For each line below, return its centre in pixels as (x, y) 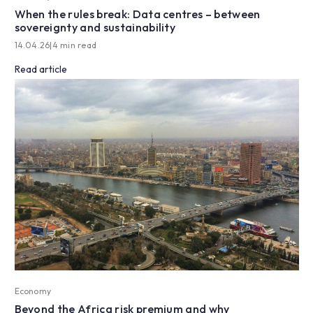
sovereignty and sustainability (95, 28)
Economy (33, 291)
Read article (41, 70)
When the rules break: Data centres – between (137, 14)
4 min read (74, 45)
